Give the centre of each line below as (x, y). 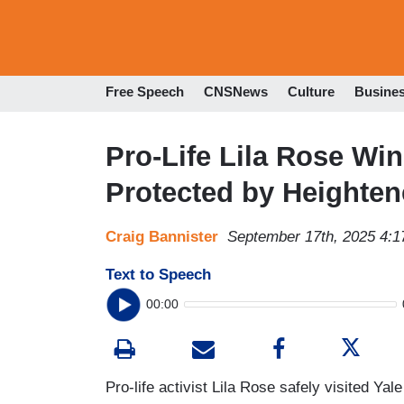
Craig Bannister (162, 236)
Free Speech (145, 92)
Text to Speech (158, 274)
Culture (311, 92)
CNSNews (236, 92)
